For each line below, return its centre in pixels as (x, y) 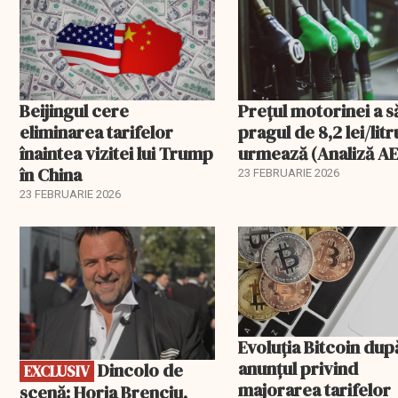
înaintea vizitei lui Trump (116, 154)
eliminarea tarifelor (96, 133)
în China (51, 175)
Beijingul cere (74, 111)
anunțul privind (298, 368)
